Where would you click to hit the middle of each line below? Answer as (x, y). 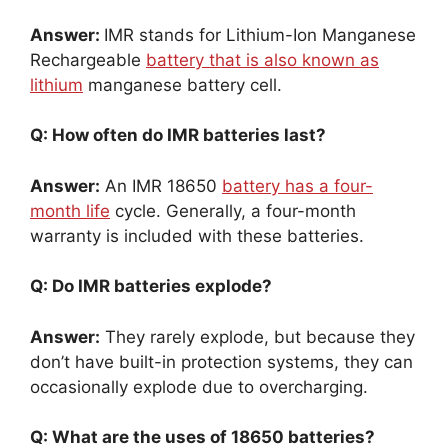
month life (70, 210)
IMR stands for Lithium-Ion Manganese (260, 34)
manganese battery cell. (182, 84)
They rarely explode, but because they (257, 336)
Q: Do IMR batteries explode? (151, 286)
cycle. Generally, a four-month (233, 210)
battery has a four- (297, 185)
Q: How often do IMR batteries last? (178, 135)
